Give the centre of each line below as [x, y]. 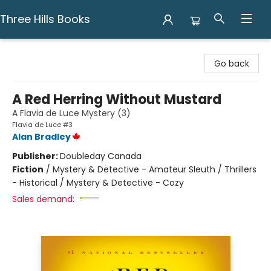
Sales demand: [43, 199]
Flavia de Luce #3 [42, 125]
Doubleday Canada [101, 156]
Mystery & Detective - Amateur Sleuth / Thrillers [155, 169]
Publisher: [36, 156]
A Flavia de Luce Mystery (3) [71, 113]
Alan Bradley [41, 137]
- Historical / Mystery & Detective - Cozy [98, 183]
